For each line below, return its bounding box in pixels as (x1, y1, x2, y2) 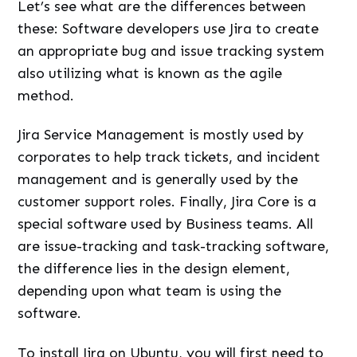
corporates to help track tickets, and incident (18, 148, 321, 167)
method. (18, 86, 75, 104)
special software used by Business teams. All (18, 215, 314, 233)
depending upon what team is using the (18, 282, 282, 300)
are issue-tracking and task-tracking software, (18, 237, 330, 256)
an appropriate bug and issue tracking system (18, 41, 325, 60)
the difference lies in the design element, (18, 260, 291, 278)
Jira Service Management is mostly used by (18, 126, 304, 144)
